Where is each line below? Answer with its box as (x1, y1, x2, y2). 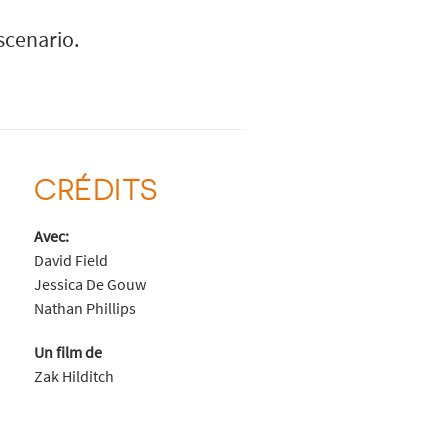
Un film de (33, 342, 102, 363)
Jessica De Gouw (33, 274, 146, 295)
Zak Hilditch (33, 366, 114, 387)
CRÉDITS (33, 171, 158, 206)
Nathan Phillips (33, 298, 136, 319)
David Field (33, 250, 108, 271)
